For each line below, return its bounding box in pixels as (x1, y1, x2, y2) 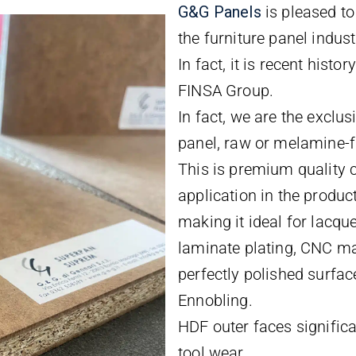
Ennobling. (178, 290, 253, 310)
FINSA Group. (178, 80, 274, 100)
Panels (209, 2, 265, 21)
